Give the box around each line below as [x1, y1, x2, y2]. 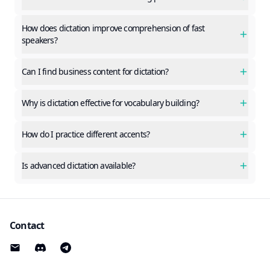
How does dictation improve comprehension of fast [22, 22, 205, 34]
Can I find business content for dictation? [22, 66, 169, 78]
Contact [10, 219, 45, 233]
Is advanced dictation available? [22, 160, 136, 172]
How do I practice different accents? [22, 128, 150, 140]
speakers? [22, 34, 57, 46]
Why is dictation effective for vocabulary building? [22, 97, 199, 109]
